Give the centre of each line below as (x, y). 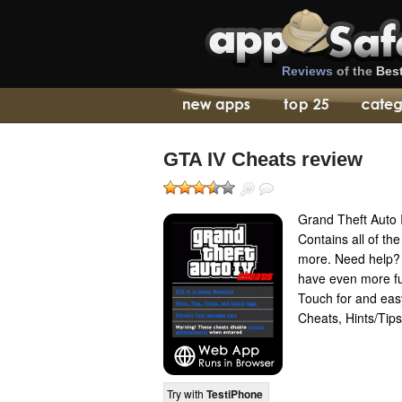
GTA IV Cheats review (263, 159)
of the (354, 71)
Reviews (307, 71)
